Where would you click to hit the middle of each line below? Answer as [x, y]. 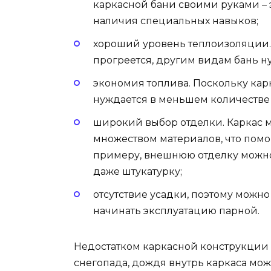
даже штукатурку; [138, 172]
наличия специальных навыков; [176, 21]
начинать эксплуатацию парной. [176, 211]
